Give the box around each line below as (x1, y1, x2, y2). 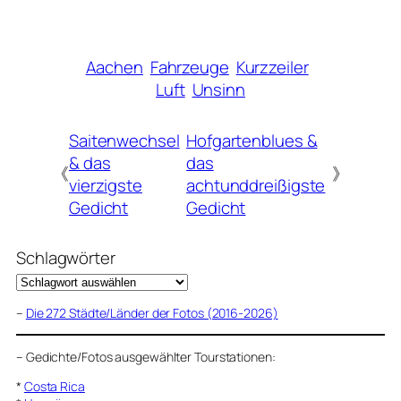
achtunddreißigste (186, 173, 326, 197)
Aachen (85, 55, 143, 80)
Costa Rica (23, 377, 85, 395)
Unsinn (192, 78, 245, 102)
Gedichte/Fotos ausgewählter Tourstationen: (25, 347, 276, 365)
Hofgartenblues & (186, 128, 318, 152)
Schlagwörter (16, 245, 115, 269)
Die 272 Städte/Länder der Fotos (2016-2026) (25, 303, 278, 321)
